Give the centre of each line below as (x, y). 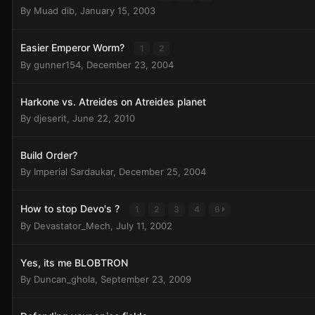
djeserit (50, 118)
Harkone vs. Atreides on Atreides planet (113, 102)
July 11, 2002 (144, 226)
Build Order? (49, 155)
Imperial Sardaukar (73, 172)
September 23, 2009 (146, 279)
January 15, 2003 (118, 11)
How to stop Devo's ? (71, 208)
